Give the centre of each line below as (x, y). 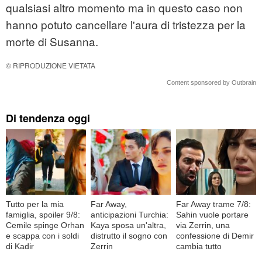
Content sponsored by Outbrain (211, 83)
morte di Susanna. (52, 42)
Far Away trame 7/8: (213, 204)
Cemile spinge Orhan (45, 225)
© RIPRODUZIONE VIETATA (51, 65)
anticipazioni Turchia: (130, 214)
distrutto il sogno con (129, 235)
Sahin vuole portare (212, 214)
